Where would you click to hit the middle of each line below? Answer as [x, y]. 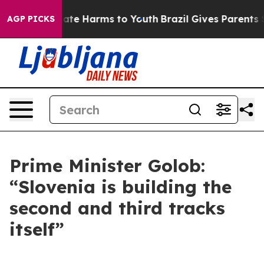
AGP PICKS [31, 19]
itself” [37, 229]
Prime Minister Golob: [107, 166]
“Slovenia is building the [121, 187]
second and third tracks [117, 208]
